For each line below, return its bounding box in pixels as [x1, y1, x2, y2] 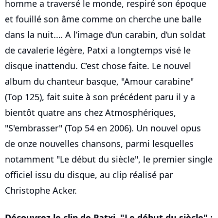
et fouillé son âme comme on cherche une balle [5, 13, 201, 25]
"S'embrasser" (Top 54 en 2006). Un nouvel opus [5, 122, 201, 134]
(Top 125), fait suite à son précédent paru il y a [5, 91, 195, 103]
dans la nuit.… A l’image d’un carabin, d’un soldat [5, 29, 206, 40]
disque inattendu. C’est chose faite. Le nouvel [5, 60, 191, 72]
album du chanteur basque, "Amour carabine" [5, 75, 194, 87]
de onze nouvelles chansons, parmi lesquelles [5, 138, 194, 149]
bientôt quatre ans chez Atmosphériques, [5, 107, 176, 118]
